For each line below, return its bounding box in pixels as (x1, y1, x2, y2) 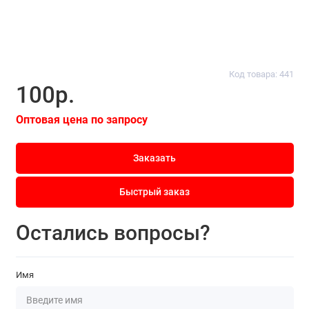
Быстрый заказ (119, 186, 190, 199)
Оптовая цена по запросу (15, 112, 148, 126)
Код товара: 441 (228, 69, 294, 80)
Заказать (133, 152, 176, 164)
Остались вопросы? (15, 221, 210, 246)
